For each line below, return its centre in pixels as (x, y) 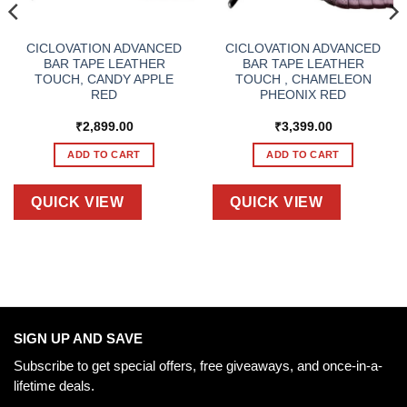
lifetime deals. (54, 385)
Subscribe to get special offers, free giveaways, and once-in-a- (198, 365)
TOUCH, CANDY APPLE (104, 79)
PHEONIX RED (303, 94)
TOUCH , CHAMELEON (303, 79)
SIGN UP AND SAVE (78, 339)
